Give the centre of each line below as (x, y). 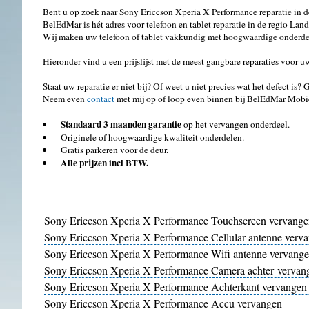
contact (101, 99)
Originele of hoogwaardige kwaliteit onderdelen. (152, 137)
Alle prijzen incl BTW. (104, 163)
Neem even (65, 99)
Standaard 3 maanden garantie (121, 124)
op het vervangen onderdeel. (236, 124)
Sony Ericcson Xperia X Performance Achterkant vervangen (176, 287)
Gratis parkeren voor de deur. (114, 150)
